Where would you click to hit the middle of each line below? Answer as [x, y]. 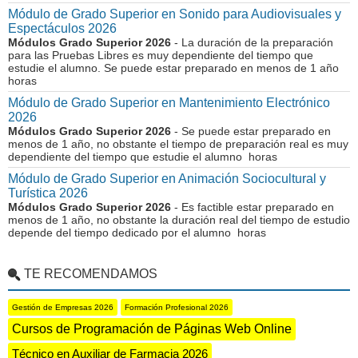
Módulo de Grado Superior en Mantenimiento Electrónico [169, 103]
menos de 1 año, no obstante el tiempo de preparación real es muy [178, 144]
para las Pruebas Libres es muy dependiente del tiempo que [161, 55]
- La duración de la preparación [252, 42]
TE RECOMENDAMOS [91, 274]
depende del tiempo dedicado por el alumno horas [137, 233]
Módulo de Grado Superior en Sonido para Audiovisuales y [175, 14]
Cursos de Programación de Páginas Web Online [152, 329]
